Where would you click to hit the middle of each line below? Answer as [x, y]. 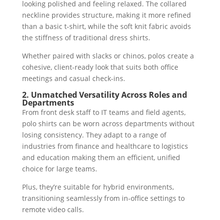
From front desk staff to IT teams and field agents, [104, 112]
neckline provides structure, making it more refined [106, 15]
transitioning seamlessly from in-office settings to [103, 198]
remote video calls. [53, 209]
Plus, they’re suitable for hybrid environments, [98, 187]
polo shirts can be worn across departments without [108, 124]
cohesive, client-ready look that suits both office [100, 67]
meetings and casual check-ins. [73, 78]
